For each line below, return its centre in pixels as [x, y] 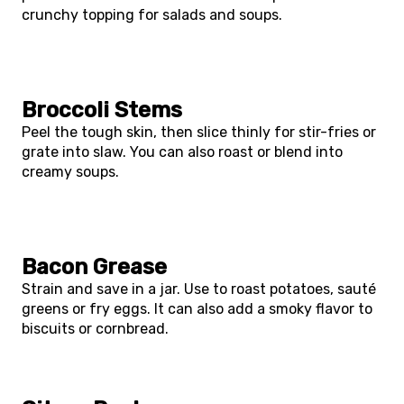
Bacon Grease [94, 267]
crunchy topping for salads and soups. [152, 15]
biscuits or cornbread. [95, 329]
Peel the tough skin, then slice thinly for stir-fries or [199, 132]
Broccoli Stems [102, 110]
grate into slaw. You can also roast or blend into [182, 152]
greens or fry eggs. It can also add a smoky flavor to [197, 309]
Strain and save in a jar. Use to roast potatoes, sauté [199, 289]
